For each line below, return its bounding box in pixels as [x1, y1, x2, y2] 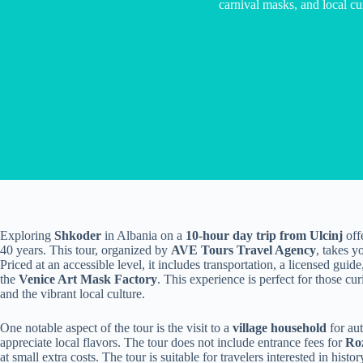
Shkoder [54, 228, 101, 242]
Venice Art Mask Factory [19, 272, 157, 286]
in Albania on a [101, 228, 186, 242]
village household [233, 321, 327, 335]
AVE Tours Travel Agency [171, 243, 316, 257]
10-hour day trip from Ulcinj [186, 228, 343, 242]
